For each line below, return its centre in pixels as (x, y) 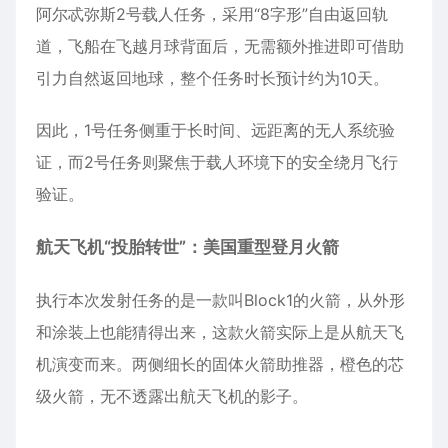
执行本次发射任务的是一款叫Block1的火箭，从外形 (220, 299)
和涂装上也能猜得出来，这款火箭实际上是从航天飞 (220, 331)
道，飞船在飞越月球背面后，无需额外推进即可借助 (220, 45)
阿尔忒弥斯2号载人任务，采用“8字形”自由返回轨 (212, 13)
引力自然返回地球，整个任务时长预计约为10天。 (212, 77)
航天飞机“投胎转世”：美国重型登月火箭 (187, 246)
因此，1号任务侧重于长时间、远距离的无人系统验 (215, 129)
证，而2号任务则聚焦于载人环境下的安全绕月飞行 (217, 161)
